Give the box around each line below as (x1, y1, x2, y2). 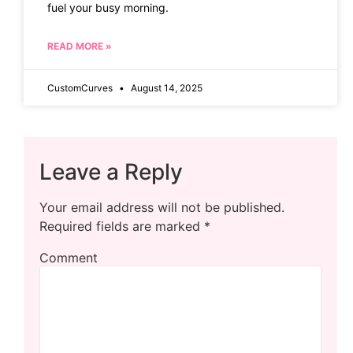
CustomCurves (47, 81, 115, 94)
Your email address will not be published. (39, 199, 284, 215)
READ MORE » (47, 39, 112, 52)
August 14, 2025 (128, 81, 203, 94)
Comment (39, 249, 98, 266)
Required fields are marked (39, 217, 204, 234)
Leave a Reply (39, 158, 183, 185)
